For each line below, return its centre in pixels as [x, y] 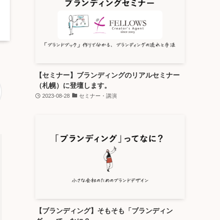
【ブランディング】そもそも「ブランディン [104, 211]
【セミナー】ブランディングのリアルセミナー [108, 75]
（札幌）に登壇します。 [73, 85]
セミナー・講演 [98, 96]
